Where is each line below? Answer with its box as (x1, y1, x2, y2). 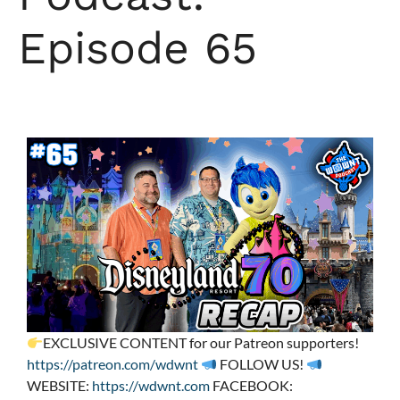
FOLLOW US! (217, 355, 307, 373)
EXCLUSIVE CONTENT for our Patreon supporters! (43, 334, 360, 352)
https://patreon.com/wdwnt (27, 355, 198, 373)
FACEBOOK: (210, 377, 293, 395)
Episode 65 (18, 21, 257, 74)
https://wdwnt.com (92, 377, 210, 395)
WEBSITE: (27, 377, 92, 395)
